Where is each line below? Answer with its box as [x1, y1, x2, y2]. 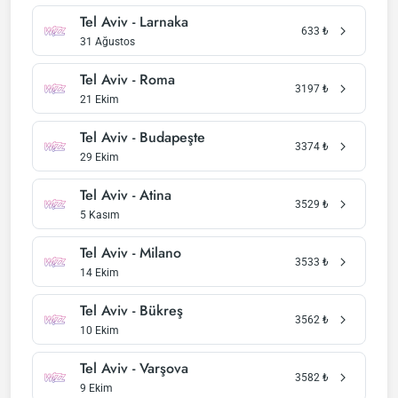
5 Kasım [80, 209, 120, 221]
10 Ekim [80, 324, 119, 337]
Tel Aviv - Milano [80, 243, 181, 263]
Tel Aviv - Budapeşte [80, 127, 205, 147]
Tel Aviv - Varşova [80, 358, 188, 378]
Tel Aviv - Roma [80, 69, 175, 90]
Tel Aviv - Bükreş [80, 300, 183, 321]
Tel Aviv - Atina [80, 185, 171, 205]
